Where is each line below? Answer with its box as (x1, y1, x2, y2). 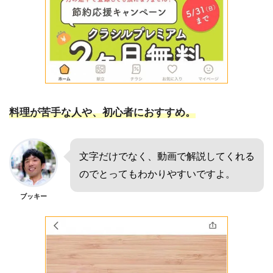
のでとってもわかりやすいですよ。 (79, 168, 235, 179)
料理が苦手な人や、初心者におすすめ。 (9, 107, 196, 119)
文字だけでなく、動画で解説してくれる (79, 151, 255, 161)
